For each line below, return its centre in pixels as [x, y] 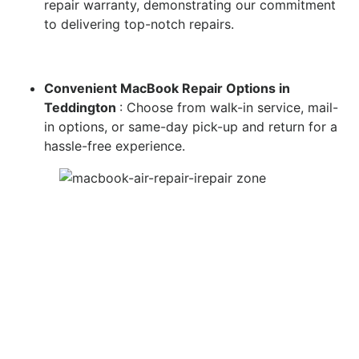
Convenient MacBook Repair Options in [167, 88]
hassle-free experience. [115, 145]
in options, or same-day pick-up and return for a [191, 126]
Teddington [82, 107]
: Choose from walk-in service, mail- [229, 107]
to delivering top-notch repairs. [139, 24]
